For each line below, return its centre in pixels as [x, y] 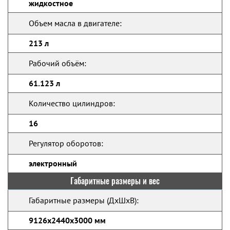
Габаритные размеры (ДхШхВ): [84, 200]
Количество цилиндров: [72, 103]
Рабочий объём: [57, 63]
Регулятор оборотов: [66, 143]
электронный [53, 163]
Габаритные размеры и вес [115, 181]
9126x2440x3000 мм [67, 220]
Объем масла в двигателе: [75, 23]
